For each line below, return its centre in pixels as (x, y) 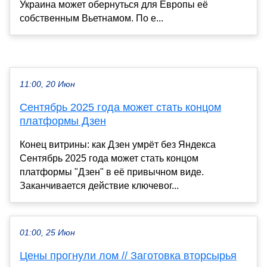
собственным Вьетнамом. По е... (91, 18)
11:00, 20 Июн (47, 84)
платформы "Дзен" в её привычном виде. (112, 172)
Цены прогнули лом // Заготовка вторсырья (128, 255)
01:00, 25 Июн (47, 232)
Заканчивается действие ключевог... (99, 185)
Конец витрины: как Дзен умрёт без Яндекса (118, 144)
